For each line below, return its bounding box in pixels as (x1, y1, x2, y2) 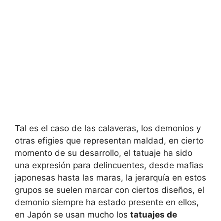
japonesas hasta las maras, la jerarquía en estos (15, 172, 206, 183)
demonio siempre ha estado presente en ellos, (15, 197, 199, 207)
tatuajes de (130, 209, 177, 220)
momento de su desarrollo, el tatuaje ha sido (15, 147, 192, 158)
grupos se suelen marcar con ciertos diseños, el (15, 184, 204, 195)
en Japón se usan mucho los (15, 209, 130, 220)
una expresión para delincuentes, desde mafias (15, 160, 203, 170)
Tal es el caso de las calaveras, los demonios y (15, 123, 201, 133)
